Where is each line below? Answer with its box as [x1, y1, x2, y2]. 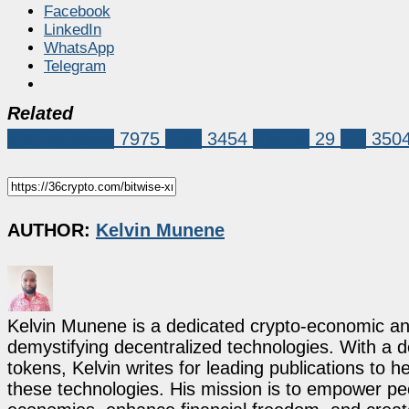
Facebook [44, 2, 110, 20]
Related [7, 102, 73, 123]
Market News [7, 128, 114, 149]
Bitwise [253, 128, 309, 149]
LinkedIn [44, 20, 101, 38]
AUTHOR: [7, 220, 96, 241]
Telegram [44, 57, 106, 75]
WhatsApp [44, 38, 114, 57]
